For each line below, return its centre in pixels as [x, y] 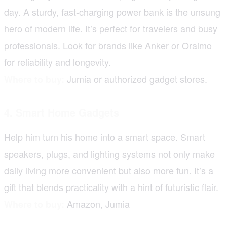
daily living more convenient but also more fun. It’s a [109, 170]
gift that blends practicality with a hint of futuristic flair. [111, 187]
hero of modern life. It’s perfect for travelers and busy [111, 28]
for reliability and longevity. [58, 62]
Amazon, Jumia [97, 203]
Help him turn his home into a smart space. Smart [105, 137]
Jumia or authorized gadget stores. [136, 78]
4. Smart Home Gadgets [62, 112]
